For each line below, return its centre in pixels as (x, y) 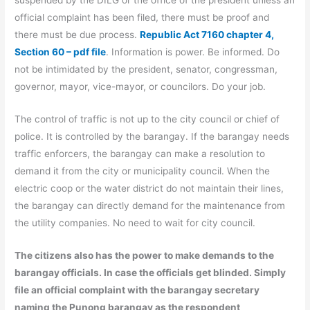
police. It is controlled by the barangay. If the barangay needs (152, 137)
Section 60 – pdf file (61, 52)
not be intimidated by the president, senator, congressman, (146, 70)
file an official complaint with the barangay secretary (137, 290)
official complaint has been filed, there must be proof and (142, 18)
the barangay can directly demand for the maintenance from (150, 206)
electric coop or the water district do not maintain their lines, (149, 189)
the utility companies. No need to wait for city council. (135, 223)
